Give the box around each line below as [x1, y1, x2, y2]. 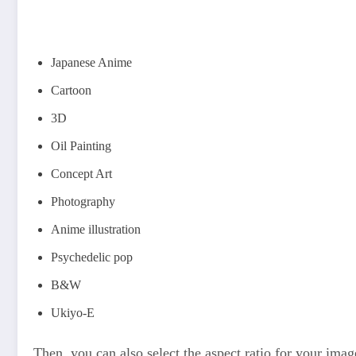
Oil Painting [51, 138, 111, 153]
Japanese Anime [51, 55, 132, 69]
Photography [51, 194, 115, 208]
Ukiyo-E [51, 305, 95, 319]
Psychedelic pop [51, 250, 133, 264]
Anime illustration [51, 222, 141, 236]
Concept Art [51, 166, 112, 180]
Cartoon [51, 83, 91, 97]
